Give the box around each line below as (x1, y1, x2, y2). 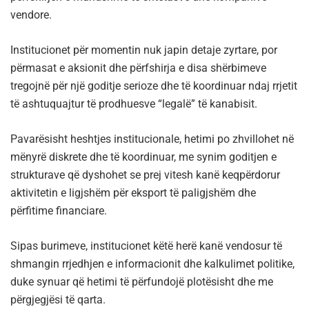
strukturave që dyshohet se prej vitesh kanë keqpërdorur (10, 168, 280, 182)
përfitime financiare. (10, 204, 107, 218)
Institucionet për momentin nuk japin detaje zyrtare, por (10, 43, 277, 57)
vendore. (10, 8, 52, 22)
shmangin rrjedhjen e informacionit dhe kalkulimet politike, (10, 257, 295, 271)
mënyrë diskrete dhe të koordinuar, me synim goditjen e (10, 150, 277, 164)
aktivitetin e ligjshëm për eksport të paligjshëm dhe (10, 186, 256, 200)
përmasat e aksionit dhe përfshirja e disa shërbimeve (10, 61, 266, 75)
